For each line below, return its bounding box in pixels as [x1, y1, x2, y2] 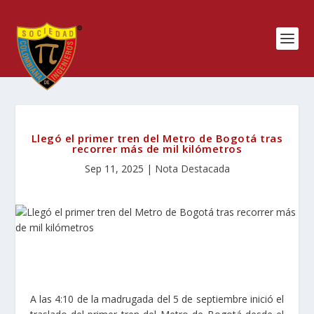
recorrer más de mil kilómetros [72, 142, 242, 156]
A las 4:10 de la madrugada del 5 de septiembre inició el [29, 292, 285, 306]
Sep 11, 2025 [84, 162, 144, 175]
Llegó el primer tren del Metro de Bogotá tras [31, 131, 283, 145]
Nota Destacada [154, 162, 230, 175]
